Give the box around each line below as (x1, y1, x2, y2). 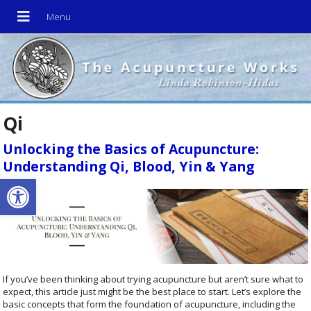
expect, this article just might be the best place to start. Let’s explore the (3, 285, 302, 299)
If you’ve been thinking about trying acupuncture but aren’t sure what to (3, 273, 304, 286)
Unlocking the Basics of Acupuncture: (3, 140, 260, 159)
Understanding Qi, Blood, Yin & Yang (3, 157, 255, 176)
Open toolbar (6, 170, 80, 200)
